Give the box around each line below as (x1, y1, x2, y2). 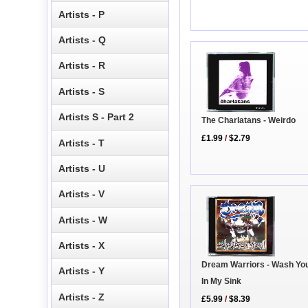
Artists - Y (58, 265, 105, 277)
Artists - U (58, 162, 106, 174)
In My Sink (201, 276, 242, 286)
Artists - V (58, 188, 105, 200)
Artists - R (58, 60, 106, 71)
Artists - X (58, 240, 105, 252)
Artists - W (58, 214, 108, 225)
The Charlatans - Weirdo (201, 115, 296, 126)
